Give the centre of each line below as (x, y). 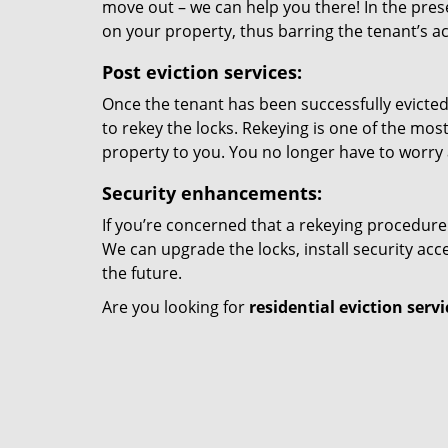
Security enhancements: (212, 193)
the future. (142, 273)
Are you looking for (175, 307)
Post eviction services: (202, 72)
